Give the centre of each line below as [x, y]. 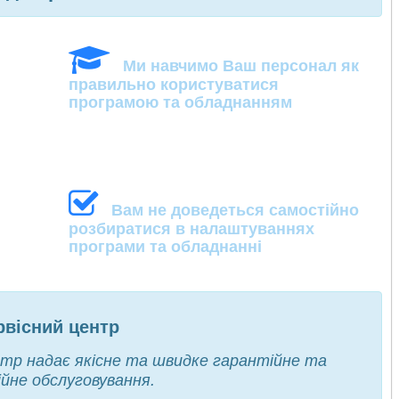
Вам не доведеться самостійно [228, 211]
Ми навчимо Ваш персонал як [234, 66]
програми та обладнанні [165, 247]
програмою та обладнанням [180, 103]
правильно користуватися [174, 85]
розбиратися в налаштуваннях [191, 229]
